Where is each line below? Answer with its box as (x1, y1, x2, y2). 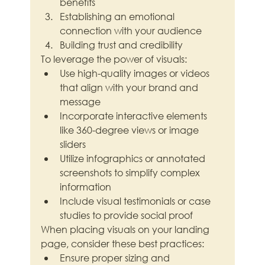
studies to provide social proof (60, 209, 193, 222)
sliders (60, 138, 86, 151)
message (60, 95, 101, 108)
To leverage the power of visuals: (41, 53, 188, 66)
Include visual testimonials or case (60, 195, 214, 208)
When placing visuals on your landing (41, 223, 212, 236)
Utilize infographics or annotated (60, 152, 208, 165)
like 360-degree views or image (60, 124, 202, 137)
